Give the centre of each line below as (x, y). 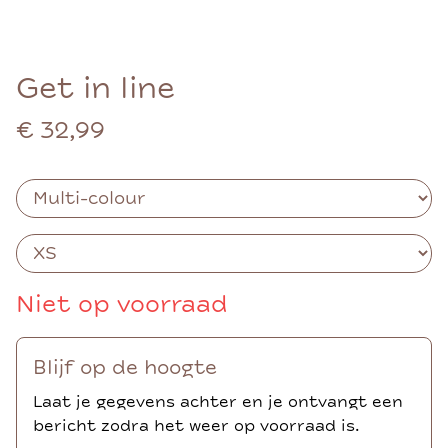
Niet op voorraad (122, 304)
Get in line (95, 88)
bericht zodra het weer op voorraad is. (196, 425)
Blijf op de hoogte (125, 367)
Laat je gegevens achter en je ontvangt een (218, 401)
